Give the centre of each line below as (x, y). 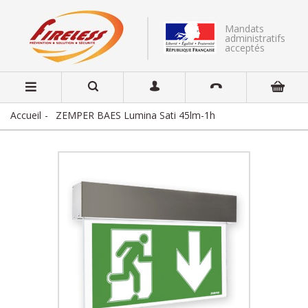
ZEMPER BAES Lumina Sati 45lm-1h (135, 115)
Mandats (244, 29)
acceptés (245, 48)
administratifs (255, 38)
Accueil (26, 115)
